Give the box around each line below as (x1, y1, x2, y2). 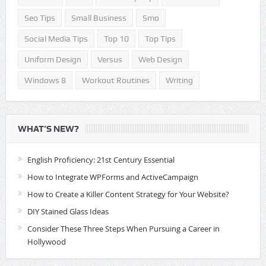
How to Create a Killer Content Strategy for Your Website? (27, 188, 229, 199)
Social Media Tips (24, 33, 88, 43)
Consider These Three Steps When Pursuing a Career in (27, 223, 220, 234)
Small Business (71, 12, 126, 23)
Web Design (138, 54, 182, 64)
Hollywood (27, 236, 66, 247)
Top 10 (103, 33, 129, 43)
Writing (165, 75, 193, 85)
